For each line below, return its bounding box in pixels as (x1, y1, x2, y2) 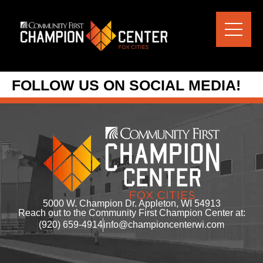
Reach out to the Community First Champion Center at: (18, 207, 245, 218)
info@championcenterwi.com (103, 219, 224, 230)
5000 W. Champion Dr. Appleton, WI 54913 (42, 198, 221, 208)
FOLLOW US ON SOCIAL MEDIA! (12, 76, 241, 93)
